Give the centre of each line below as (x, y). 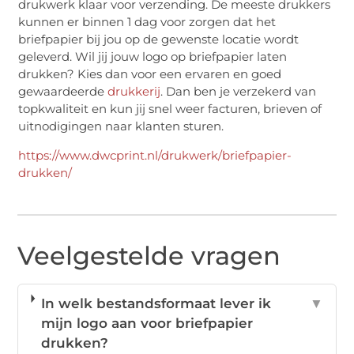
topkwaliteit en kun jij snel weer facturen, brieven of (170, 109)
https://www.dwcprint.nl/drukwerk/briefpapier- (155, 156)
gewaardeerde (63, 92)
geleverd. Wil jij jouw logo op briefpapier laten (153, 57)
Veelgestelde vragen (149, 256)
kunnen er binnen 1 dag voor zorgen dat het (147, 22)
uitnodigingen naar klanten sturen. (121, 126)
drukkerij (134, 92)
